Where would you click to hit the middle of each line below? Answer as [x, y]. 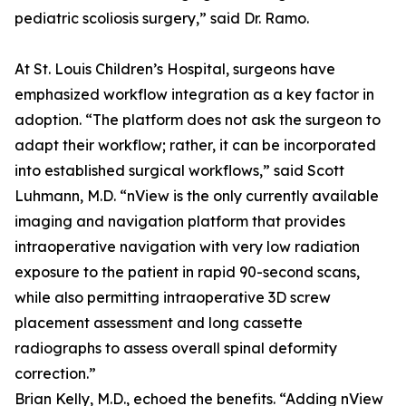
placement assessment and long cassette [159, 323]
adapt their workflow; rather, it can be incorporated [195, 145]
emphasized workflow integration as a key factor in [194, 95]
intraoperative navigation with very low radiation [187, 247]
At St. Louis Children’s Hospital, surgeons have [175, 69]
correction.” [55, 374]
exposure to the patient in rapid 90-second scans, [187, 272]
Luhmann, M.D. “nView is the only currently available [197, 196]
